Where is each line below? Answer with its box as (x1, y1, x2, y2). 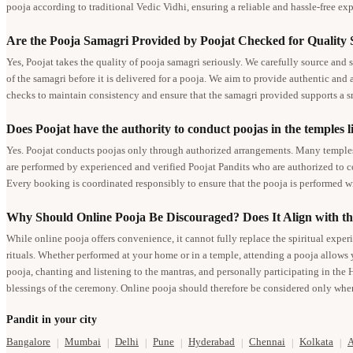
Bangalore (6, 336, 50, 348)
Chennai (249, 336, 285, 348)
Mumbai (65, 336, 101, 348)
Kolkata (299, 336, 333, 348)
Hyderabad (188, 336, 235, 348)
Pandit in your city (6, 314, 97, 326)
